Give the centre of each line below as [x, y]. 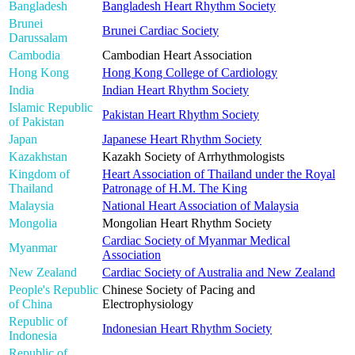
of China [31, 304]
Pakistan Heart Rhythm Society [181, 115]
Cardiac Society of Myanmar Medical [196, 241]
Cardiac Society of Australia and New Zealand [219, 273]
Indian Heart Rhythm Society [176, 90]
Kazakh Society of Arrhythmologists [193, 157]
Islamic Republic [51, 108]
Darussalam [38, 38]
